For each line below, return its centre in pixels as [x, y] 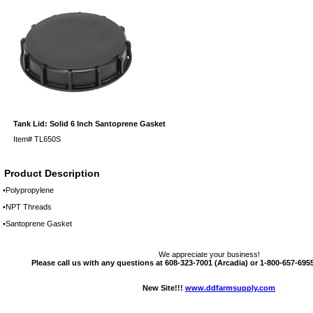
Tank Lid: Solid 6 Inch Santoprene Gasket [89, 123]
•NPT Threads [27, 206]
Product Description [52, 173]
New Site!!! [164, 287]
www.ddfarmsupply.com [230, 287]
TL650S [48, 139]
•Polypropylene [28, 190]
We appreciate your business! [209, 254]
